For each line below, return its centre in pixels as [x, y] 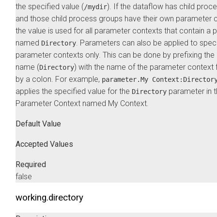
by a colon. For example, [59, 79]
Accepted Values [44, 144]
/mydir [95, 7]
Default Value [38, 124]
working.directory [49, 197]
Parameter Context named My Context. [82, 104]
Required [31, 164]
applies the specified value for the [74, 92]
